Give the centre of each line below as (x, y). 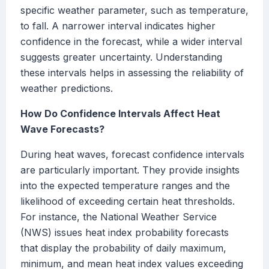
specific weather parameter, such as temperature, (134, 11)
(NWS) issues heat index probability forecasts (125, 233)
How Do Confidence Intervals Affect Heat (120, 114)
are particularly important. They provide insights (130, 170)
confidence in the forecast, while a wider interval (131, 42)
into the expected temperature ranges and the (125, 186)
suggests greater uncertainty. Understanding (121, 57)
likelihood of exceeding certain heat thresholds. (128, 201)
